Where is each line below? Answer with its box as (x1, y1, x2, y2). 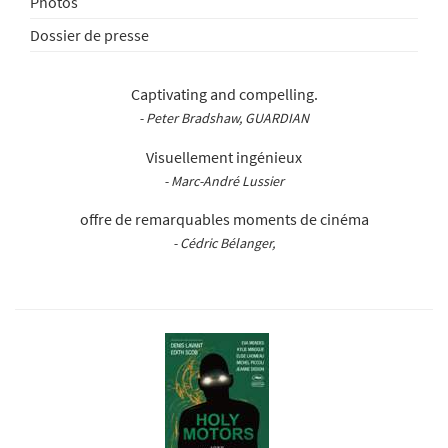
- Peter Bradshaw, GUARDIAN (139, 109, 309, 128)
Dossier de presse (30, 24, 149, 45)
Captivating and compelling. (130, 84, 318, 105)
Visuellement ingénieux (146, 146, 302, 167)
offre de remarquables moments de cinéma (79, 209, 369, 230)
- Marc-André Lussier (164, 171, 284, 190)
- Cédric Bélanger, (173, 234, 275, 253)
